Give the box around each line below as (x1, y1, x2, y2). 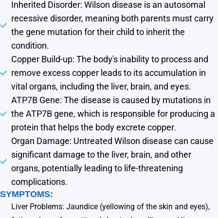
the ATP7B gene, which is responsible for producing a (11, 108, 215, 119)
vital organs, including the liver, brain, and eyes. (11, 81, 191, 91)
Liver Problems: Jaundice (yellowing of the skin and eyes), (11, 201, 210, 211)
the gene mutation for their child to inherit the (11, 26, 185, 37)
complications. (11, 176, 68, 187)
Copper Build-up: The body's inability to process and (11, 54, 208, 64)
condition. (11, 40, 49, 51)
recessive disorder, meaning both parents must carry (11, 13, 214, 23)
